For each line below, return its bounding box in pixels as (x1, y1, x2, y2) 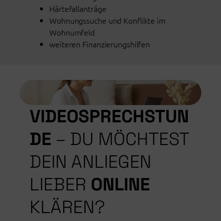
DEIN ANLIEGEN (30, 150, 151, 173)
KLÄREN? (30, 195, 105, 218)
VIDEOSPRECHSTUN (30, 105, 189, 127)
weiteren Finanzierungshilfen (49, 38, 150, 49)
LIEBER (30, 173, 91, 195)
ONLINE (91, 173, 150, 195)
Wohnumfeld (49, 26, 95, 37)
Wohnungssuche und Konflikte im (49, 14, 166, 26)
